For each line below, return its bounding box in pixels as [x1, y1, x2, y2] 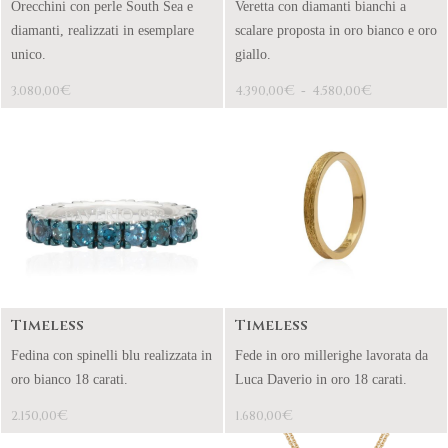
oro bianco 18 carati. [11, 372, 128, 387]
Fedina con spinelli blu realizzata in [11, 348, 212, 363]
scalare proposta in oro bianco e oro [235, 23, 437, 38]
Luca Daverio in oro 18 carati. [235, 372, 411, 387]
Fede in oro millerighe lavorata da [235, 348, 428, 363]
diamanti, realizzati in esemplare [11, 23, 194, 38]
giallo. [235, 47, 271, 62]
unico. [11, 47, 46, 62]
